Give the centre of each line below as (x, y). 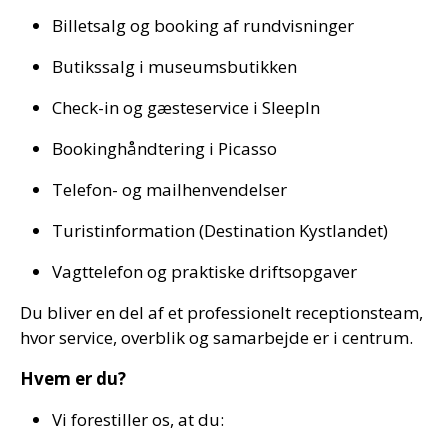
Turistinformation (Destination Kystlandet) (220, 230)
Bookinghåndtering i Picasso (164, 148)
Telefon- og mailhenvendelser (169, 189)
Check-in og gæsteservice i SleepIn (186, 107)
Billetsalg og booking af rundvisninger (203, 25)
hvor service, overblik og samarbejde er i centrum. (216, 337)
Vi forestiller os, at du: (138, 419)
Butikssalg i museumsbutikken (174, 66)
